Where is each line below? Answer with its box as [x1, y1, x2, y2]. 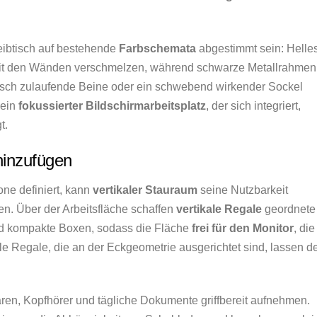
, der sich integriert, [206, 99, 301, 112]
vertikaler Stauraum [93, 184, 197, 197]
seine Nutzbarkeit [197, 184, 288, 197]
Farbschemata [119, 42, 196, 54]
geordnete [262, 203, 316, 216]
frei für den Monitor [192, 222, 294, 235]
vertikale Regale [176, 203, 262, 216]
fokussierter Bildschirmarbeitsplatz [18, 99, 206, 112]
